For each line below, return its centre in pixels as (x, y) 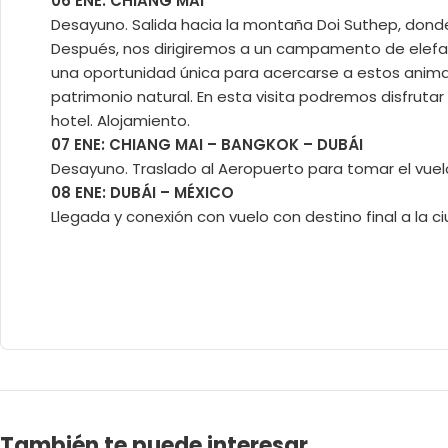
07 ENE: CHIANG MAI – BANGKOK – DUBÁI (207, 144)
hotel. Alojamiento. (120, 120)
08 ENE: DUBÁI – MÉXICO (142, 192)
